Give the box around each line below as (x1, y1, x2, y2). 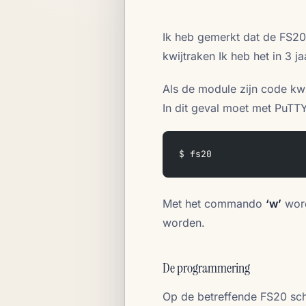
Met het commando (163, 197, 266, 210)
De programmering (163, 259, 250, 277)
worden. (163, 216, 205, 229)
